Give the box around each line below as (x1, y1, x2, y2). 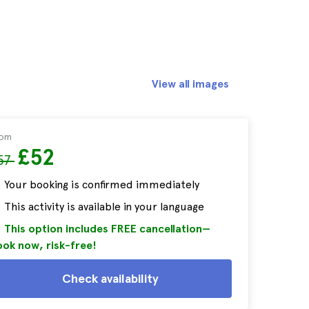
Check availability (62, 271, 159, 286)
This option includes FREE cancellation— (4, 222, 210, 235)
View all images (152, 77, 229, 90)
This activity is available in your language (4, 200, 204, 213)
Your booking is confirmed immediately (4, 178, 199, 191)
